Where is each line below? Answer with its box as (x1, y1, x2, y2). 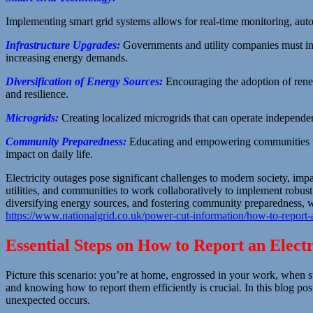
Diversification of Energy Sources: (6, 75, 163, 87)
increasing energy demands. (6, 51, 128, 64)
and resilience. (6, 87, 68, 100)
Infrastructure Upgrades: (6, 38, 120, 51)
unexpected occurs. (6, 293, 90, 306)
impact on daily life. (6, 147, 93, 160)
